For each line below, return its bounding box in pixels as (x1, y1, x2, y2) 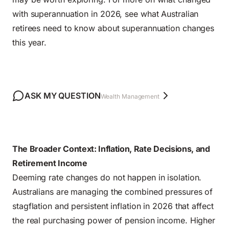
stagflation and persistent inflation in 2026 (12, 200, 173, 211)
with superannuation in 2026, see (12, 8, 141, 19)
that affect (172, 200, 214, 211)
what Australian (140, 8, 199, 19)
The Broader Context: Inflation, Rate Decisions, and (12, 143, 210, 154)
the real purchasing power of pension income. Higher (12, 215, 216, 225)
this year (12, 37, 44, 48)
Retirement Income (12, 157, 87, 168)
